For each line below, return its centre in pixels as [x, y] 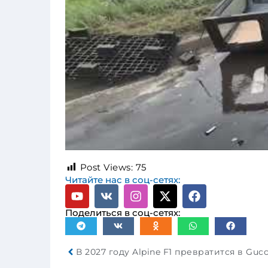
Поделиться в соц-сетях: [123, 212]
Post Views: [106, 167]
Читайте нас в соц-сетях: [123, 179]
